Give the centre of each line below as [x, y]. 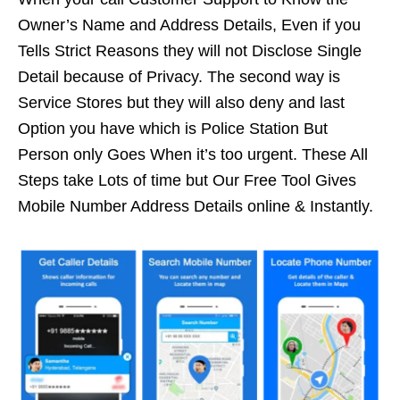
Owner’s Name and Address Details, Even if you [189, 25]
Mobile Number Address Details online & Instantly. [196, 206]
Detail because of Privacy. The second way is [179, 76]
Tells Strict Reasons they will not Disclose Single [190, 50]
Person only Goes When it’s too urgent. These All [193, 154]
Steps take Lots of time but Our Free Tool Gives [187, 180]
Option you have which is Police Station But [173, 128]
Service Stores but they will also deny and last [181, 102]
